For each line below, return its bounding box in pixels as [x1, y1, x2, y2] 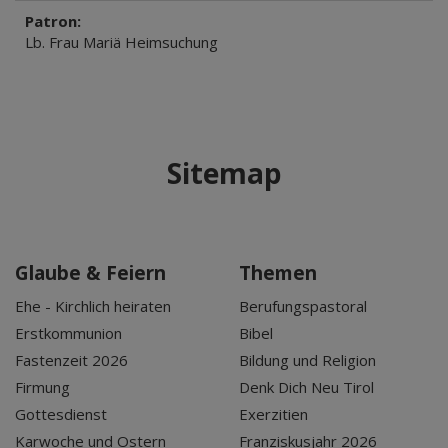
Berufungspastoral [239, 296, 367, 316]
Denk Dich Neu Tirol [239, 377, 374, 397]
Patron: [25, 11, 81, 31]
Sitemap [166, 154, 282, 192]
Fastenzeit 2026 [15, 350, 128, 370]
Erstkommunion [15, 323, 122, 343]
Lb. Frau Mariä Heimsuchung [25, 32, 218, 52]
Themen [239, 260, 317, 286]
